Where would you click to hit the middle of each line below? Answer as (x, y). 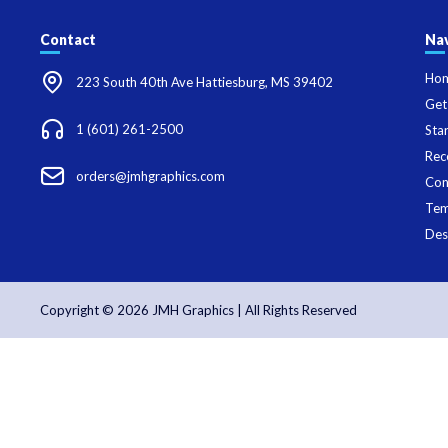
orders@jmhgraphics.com (151, 176)
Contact (68, 39)
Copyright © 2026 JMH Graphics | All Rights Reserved (198, 309)
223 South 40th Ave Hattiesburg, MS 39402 (205, 82)
